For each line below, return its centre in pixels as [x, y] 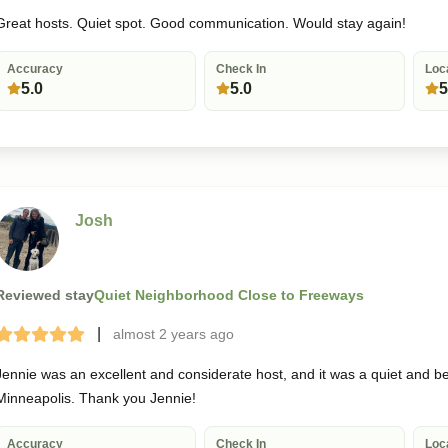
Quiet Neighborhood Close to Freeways [229, 295]
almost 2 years [159, 333]
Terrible [29, 337]
